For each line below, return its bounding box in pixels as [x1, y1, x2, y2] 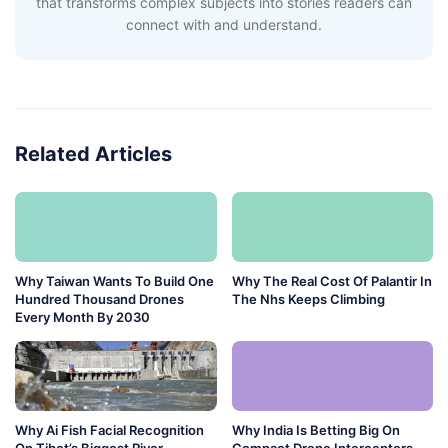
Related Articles [15, 142, 172, 167]
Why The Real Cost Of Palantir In [231, 273, 432, 290]
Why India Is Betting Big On [231, 422, 400, 439]
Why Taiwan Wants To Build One [15, 273, 214, 290]
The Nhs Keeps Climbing [231, 291, 385, 308]
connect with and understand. [126, 16, 322, 34]
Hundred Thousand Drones [15, 291, 184, 308]
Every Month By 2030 [15, 309, 150, 326]
